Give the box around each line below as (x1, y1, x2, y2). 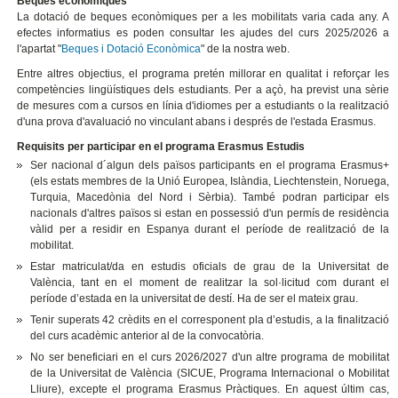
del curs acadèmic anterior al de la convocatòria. (30, 330, 265, 343)
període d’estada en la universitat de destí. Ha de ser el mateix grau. (30, 292, 359, 306)
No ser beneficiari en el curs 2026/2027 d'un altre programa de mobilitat (30, 351, 390, 364)
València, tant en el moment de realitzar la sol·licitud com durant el (30, 276, 390, 290)
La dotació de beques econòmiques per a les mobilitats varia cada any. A (17, 11, 390, 24)
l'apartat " (17, 43, 62, 56)
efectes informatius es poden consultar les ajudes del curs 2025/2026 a (17, 27, 390, 40)
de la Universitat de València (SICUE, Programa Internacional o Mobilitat (30, 367, 390, 380)
